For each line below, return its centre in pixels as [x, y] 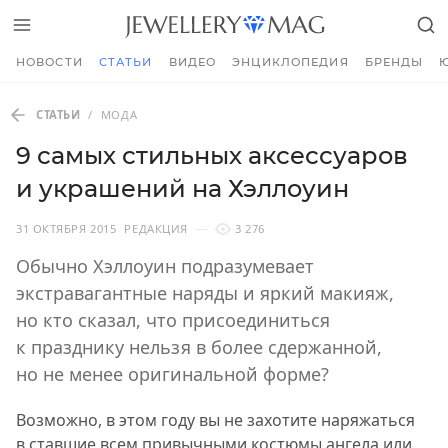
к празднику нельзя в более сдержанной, [199, 347]
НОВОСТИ [49, 62]
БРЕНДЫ [394, 62]
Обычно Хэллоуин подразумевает [165, 266]
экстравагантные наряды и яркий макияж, [205, 293]
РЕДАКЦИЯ [156, 228]
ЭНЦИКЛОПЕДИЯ [290, 62]
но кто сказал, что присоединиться [173, 320]
